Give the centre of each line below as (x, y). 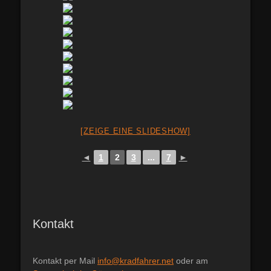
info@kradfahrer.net (135, 261)
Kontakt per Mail (65, 261)
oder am (191, 261)
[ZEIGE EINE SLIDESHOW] (135, 131)
